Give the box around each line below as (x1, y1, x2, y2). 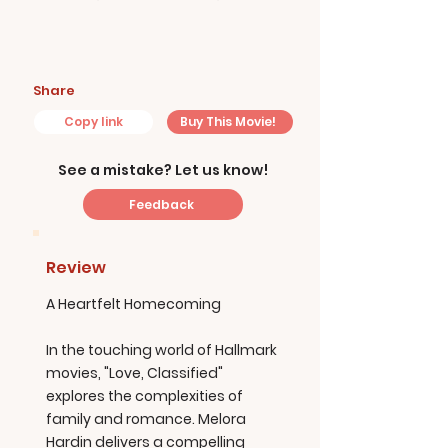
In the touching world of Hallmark (46, 340, 277, 360)
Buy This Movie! (180, 113, 276, 130)
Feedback (128, 195, 194, 213)
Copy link (64, 113, 123, 130)
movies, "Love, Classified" (46, 363, 223, 383)
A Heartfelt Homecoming (46, 294, 221, 314)
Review (46, 256, 106, 279)
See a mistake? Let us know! (58, 160, 268, 180)
